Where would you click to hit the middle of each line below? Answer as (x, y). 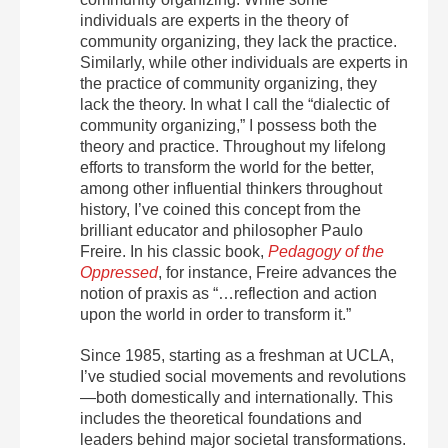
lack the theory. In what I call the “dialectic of (234, 104)
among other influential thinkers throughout (231, 188)
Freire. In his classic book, (174, 251)
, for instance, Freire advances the (277, 272)
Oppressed (119, 272)
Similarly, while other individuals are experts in (244, 62)
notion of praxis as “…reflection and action (228, 293)
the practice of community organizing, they (228, 83)
